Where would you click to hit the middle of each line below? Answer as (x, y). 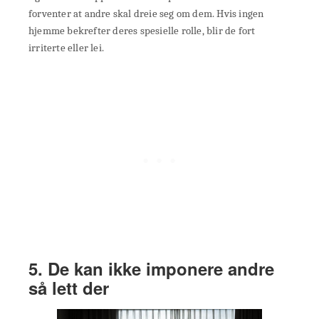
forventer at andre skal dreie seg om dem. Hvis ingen (146, 14)
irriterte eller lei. (66, 48)
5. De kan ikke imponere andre (151, 269)
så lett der (69, 288)
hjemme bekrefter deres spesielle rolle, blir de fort (142, 31)
